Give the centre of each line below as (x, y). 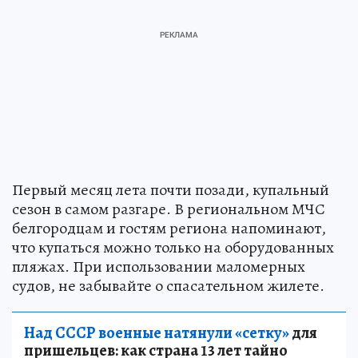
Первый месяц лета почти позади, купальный (171, 189)
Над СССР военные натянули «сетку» (157, 332)
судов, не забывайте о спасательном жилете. (168, 285)
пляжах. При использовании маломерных (159, 266)
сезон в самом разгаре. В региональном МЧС (169, 209)
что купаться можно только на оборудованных (173, 247)
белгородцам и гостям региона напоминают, (169, 228)
